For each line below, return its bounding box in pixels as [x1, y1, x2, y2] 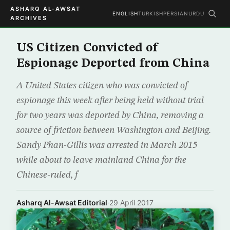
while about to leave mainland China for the [16, 156, 186, 165]
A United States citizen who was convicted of [16, 81, 188, 90]
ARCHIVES [10, 14, 47, 22]
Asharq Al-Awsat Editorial [16, 198, 107, 207]
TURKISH [138, 10, 163, 16]
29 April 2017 [109, 198, 154, 207]
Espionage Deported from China [16, 57, 209, 70]
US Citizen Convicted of [16, 42, 158, 54]
